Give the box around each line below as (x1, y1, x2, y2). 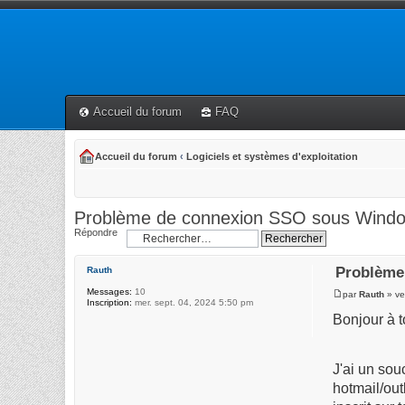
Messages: (87, 287, 132, 297)
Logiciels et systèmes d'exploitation (186, 151, 358, 162)
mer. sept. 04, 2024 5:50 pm (132, 297, 253, 307)
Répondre (74, 227, 118, 238)
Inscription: (87, 297, 132, 307)
